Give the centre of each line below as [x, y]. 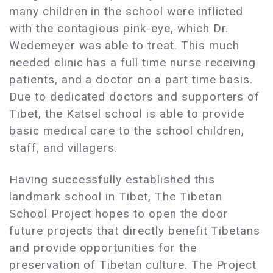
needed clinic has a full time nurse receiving [133, 63]
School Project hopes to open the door [119, 214]
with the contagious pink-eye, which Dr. [119, 29]
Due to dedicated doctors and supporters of [135, 97]
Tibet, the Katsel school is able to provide [127, 114]
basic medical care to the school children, [127, 131]
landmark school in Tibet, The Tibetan [116, 197]
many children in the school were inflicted [126, 12]
